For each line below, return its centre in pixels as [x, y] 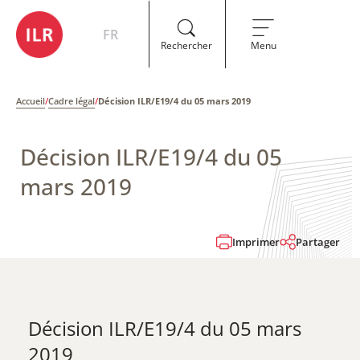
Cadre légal [72, 101]
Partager [318, 242]
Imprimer [256, 242]
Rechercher [186, 45]
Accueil [31, 101]
